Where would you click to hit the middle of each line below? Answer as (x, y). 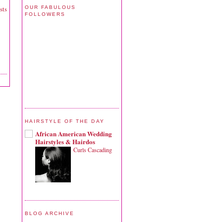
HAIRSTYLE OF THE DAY (65, 121)
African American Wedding (74, 133)
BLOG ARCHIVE (50, 214)
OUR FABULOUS (51, 7)
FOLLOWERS (45, 14)
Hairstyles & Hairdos (65, 141)
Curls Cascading (93, 149)
